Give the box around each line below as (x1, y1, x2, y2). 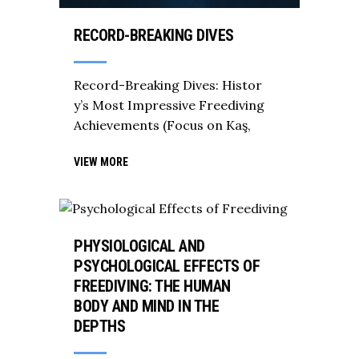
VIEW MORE (74, 155, 128, 168)
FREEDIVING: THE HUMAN (74, 276, 231, 296)
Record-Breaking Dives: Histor (74, 77, 262, 93)
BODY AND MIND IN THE (74, 296, 219, 317)
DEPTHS (74, 317, 125, 337)
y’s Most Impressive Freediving (74, 97, 264, 113)
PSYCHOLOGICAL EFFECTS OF (74, 256, 260, 276)
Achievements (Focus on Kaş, (74, 117, 251, 133)
